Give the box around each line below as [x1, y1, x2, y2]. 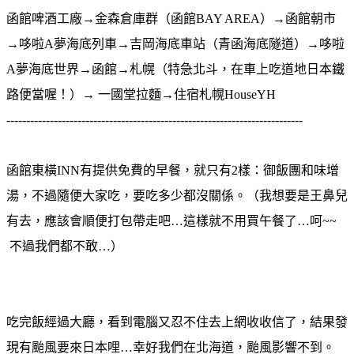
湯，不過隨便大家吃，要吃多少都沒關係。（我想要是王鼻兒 [6, 188, 348, 202]
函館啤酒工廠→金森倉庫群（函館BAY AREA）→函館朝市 [6, 11, 336, 25]
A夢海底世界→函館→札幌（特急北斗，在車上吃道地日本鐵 [6, 62, 345, 76]
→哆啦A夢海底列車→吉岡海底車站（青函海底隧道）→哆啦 [6, 36, 345, 51]
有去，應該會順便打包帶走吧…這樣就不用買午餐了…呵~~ [6, 213, 337, 228]
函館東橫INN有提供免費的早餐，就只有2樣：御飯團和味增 [6, 163, 339, 177]
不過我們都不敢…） [6, 239, 123, 253]
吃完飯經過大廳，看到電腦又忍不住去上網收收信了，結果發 [6, 314, 348, 329]
